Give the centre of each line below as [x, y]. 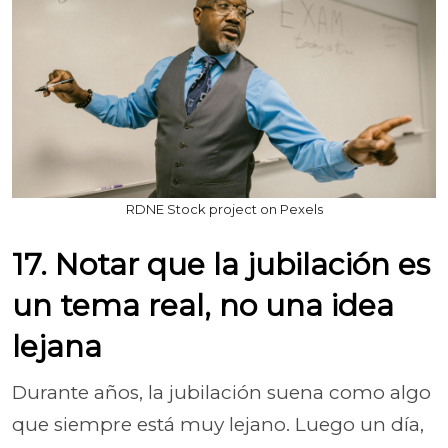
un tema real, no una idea [203, 305]
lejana [57, 346]
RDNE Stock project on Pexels [224, 208]
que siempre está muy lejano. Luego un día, [218, 424]
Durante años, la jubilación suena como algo [221, 392]
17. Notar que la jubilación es [221, 264]
